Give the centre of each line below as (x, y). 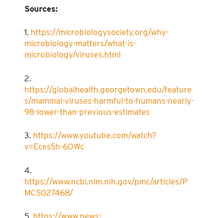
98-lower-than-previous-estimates (87, 112)
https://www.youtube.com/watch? (95, 136)
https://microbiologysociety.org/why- (100, 32)
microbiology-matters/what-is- (80, 44)
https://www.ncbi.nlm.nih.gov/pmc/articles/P (106, 181)
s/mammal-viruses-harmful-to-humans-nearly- (109, 100)
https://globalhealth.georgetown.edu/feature (108, 89)
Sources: (41, 9)
